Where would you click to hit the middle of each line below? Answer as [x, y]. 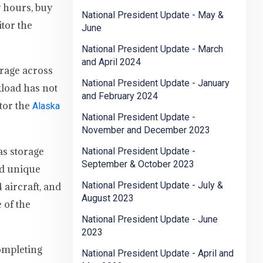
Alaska [46, 106]
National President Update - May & [153, 15]
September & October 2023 [138, 164]
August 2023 [108, 198]
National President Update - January [156, 83]
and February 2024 [120, 96]
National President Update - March [152, 49]
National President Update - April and [158, 254]
